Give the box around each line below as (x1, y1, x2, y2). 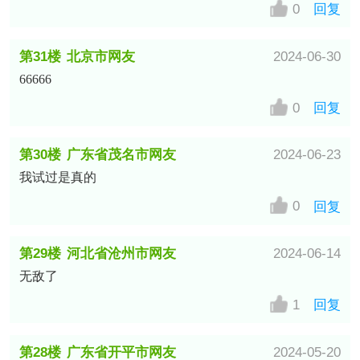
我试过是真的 (18, 170, 96, 185)
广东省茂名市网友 (67, 147, 177, 163)
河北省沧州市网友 (67, 245, 177, 261)
